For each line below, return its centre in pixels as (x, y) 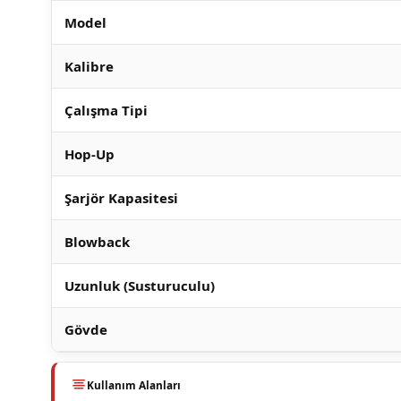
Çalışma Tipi (106, 110)
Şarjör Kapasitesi (121, 198)
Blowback (97, 242)
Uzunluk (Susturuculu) (140, 286)
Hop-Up (90, 154)
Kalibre (89, 66)
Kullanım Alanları (134, 385)
